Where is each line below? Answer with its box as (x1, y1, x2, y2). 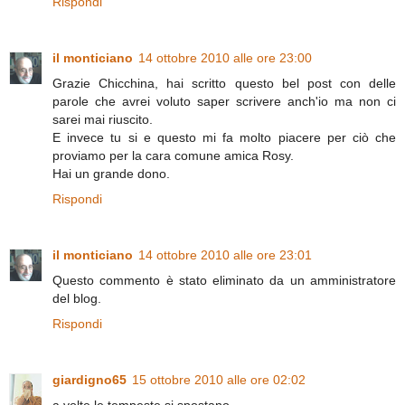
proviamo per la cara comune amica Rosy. (52, 148, 294, 164)
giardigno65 (52, 372, 127, 388)
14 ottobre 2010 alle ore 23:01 (138, 248, 312, 263)
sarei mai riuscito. (52, 112, 153, 127)
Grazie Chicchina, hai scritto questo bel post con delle (52, 76, 396, 91)
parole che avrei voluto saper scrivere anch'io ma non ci (52, 94, 396, 109)
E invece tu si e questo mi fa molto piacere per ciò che (52, 130, 396, 146)
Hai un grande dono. (52, 166, 170, 182)
